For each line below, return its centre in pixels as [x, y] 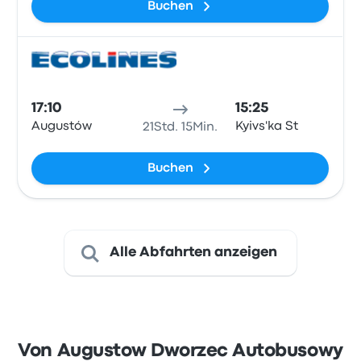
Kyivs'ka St [266, 127]
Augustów [62, 127]
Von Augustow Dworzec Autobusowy [180, 351]
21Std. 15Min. [180, 127]
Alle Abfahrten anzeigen [193, 253]
